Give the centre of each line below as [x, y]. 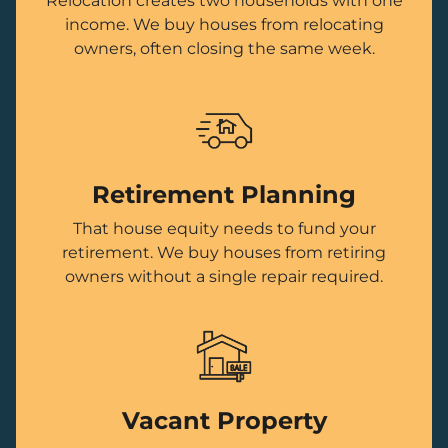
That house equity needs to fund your [224, 229]
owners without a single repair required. [224, 277]
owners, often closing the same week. [224, 49]
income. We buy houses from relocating [224, 25]
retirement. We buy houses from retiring [224, 253]
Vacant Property [224, 421]
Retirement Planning [224, 195]
